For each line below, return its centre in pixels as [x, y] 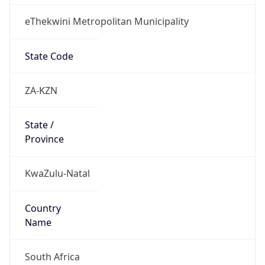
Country [43, 208]
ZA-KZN [41, 90]
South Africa [52, 256]
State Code [49, 56]
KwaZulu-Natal [57, 174]
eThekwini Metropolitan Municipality [106, 22]
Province [44, 139]
